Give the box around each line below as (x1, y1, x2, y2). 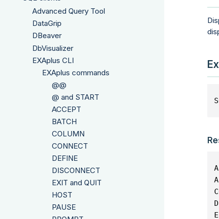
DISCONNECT (52, 165, 100, 175)
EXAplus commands (42, 67, 109, 77)
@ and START (52, 92, 99, 102)
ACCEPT (52, 104, 81, 114)
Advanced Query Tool (32, 6, 105, 16)
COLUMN (52, 129, 85, 138)
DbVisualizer (32, 43, 73, 53)
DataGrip (32, 19, 62, 28)
